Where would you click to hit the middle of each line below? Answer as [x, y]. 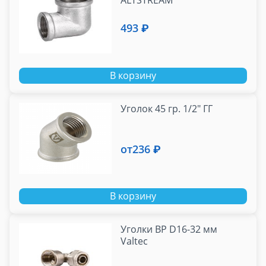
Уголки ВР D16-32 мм [169, 229]
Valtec [134, 241]
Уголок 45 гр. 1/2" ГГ [167, 109]
